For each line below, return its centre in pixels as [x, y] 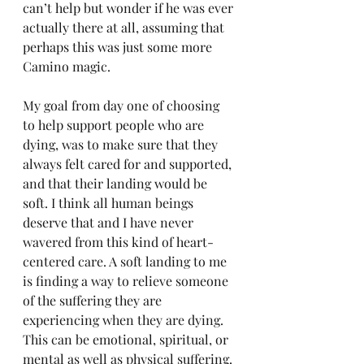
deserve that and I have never [110, 222]
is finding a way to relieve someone [127, 281]
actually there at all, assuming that [125, 27]
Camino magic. [67, 66]
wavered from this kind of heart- [118, 242]
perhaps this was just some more [119, 47]
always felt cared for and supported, [129, 164]
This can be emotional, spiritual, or [127, 339]
